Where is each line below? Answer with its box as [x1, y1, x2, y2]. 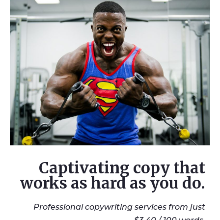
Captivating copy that [39, 158, 205, 177]
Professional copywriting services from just [33, 202, 205, 212]
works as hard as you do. [20, 173, 205, 192]
